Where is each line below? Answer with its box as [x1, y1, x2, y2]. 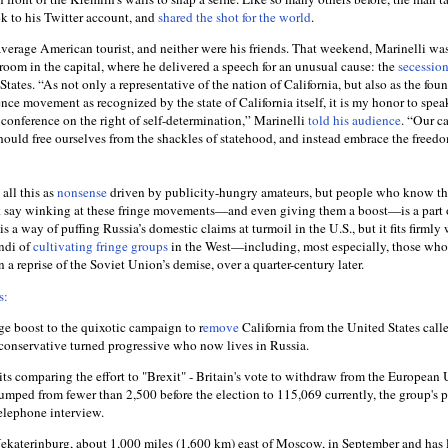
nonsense [57, 183, 107, 202]
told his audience [308, 111, 401, 130]
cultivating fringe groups [33, 237, 168, 256]
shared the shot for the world [158, 8, 311, 27]
